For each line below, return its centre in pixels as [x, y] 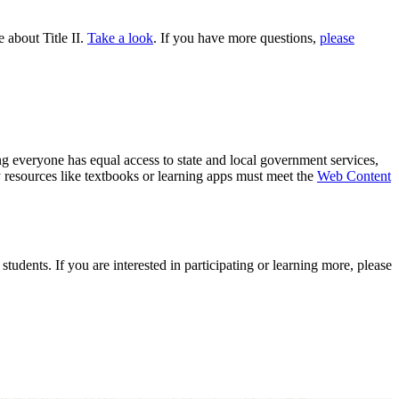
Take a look [120, 38]
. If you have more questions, [236, 38]
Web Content [354, 175]
